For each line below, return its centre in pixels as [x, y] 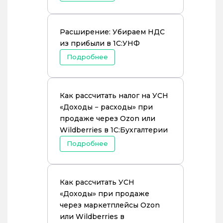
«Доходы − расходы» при [106, 107]
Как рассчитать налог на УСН [114, 96]
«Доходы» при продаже [105, 194]
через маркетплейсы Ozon [110, 205]
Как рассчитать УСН [97, 182]
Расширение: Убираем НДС [112, 32]
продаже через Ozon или [108, 118]
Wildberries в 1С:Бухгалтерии [114, 130]
